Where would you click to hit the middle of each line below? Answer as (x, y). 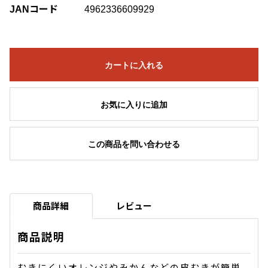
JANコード (34, 9)
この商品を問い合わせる (134, 144)
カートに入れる (134, 65)
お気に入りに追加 (134, 104)
